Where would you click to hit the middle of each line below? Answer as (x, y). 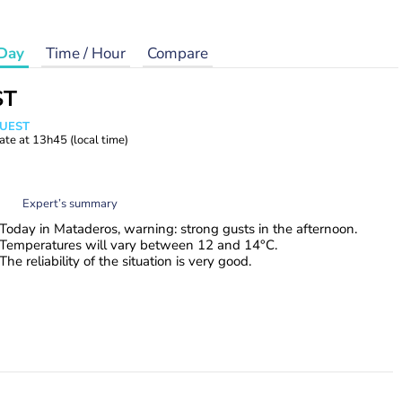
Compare (178, 53)
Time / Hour (86, 53)
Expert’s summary (70, 203)
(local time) (99, 140)
